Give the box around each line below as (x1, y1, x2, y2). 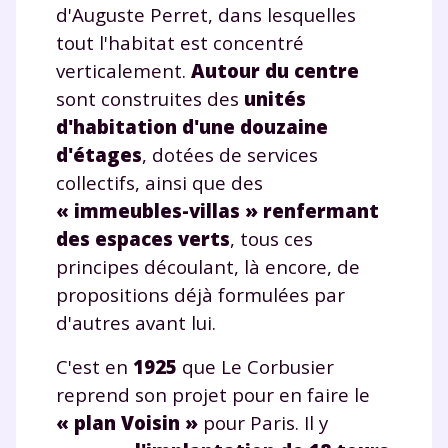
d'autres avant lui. (56, 309, 216, 335)
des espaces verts (56, 225, 230, 251)
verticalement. (56, 57, 191, 83)
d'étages (56, 141, 142, 167)
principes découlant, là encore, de (56, 253, 360, 279)
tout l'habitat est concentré (56, 29, 304, 55)
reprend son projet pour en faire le (56, 381, 370, 407)
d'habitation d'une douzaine (56, 113, 328, 139)
